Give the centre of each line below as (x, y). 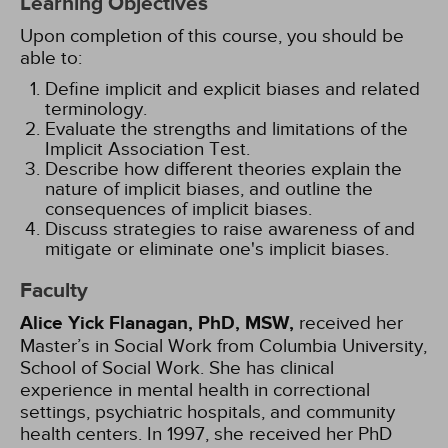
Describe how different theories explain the (223, 169)
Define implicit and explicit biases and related (232, 89)
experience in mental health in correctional (195, 390)
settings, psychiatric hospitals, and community (207, 412)
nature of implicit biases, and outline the (209, 189)
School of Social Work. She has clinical (177, 368)
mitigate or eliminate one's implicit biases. (217, 249)
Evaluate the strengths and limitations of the (226, 129)
